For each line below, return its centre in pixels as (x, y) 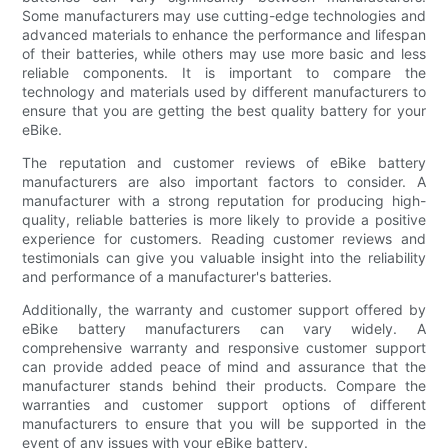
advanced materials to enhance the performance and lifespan (224, 34)
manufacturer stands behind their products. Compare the (224, 385)
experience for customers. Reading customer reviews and (224, 238)
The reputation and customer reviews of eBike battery (224, 162)
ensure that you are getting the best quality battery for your (224, 110)
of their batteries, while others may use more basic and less (224, 53)
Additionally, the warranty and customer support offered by (224, 309)
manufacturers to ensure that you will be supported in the (224, 423)
